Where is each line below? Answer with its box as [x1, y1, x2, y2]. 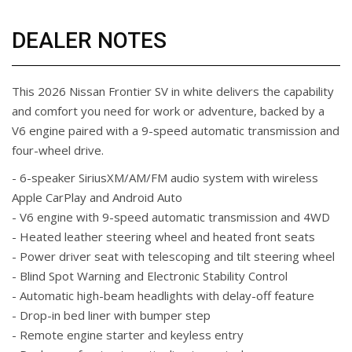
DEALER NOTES [12, 27, 167, 54]
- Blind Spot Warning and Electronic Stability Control [12, 268, 288, 284]
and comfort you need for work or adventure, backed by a [12, 103, 324, 119]
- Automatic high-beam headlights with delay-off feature [12, 288, 314, 304]
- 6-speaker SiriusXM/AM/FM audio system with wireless [12, 170, 318, 186]
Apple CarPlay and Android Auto [12, 189, 182, 206]
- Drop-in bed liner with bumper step [12, 307, 211, 324]
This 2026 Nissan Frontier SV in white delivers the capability [12, 83, 334, 100]
